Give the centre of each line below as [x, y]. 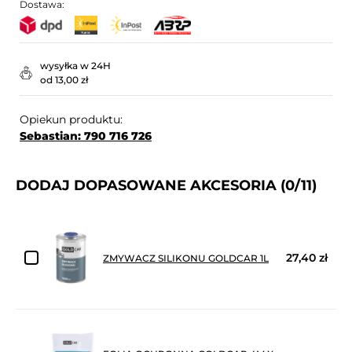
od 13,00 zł [64, 79]
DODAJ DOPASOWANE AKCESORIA [148, 185]
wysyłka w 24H [75, 65]
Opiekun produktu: [71, 119]
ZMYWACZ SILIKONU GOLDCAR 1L [186, 258]
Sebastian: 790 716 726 [86, 136]
